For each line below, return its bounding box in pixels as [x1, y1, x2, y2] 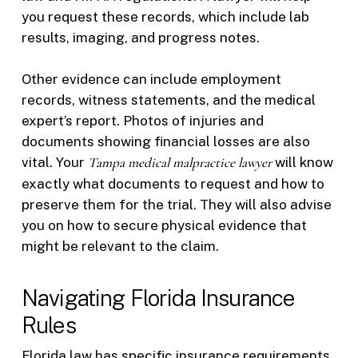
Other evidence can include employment [21, 70, 281, 87]
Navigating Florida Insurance [21, 284, 296, 312]
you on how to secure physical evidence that [21, 217, 307, 233]
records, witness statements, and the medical [21, 91, 316, 108]
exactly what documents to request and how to [21, 175, 324, 192]
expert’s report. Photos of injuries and [21, 112, 264, 129]
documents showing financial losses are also [21, 133, 310, 149]
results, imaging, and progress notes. [21, 30, 260, 46]
